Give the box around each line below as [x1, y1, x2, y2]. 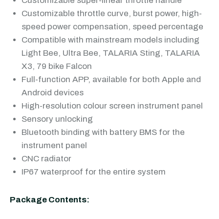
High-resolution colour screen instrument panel [22, 101, 203, 110]
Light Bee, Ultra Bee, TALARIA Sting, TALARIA [22, 48, 200, 58]
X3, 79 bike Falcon [22, 62, 92, 71]
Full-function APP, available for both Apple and [22, 75, 201, 84]
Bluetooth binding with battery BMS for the [22, 128, 185, 137]
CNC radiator [22, 154, 71, 163]
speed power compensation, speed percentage [22, 22, 203, 31]
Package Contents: [10, 195, 89, 204]
